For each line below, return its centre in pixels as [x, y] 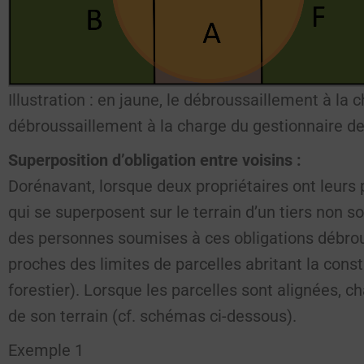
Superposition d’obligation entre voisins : [155, 160]
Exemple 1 [46, 350]
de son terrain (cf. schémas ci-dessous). [152, 316]
